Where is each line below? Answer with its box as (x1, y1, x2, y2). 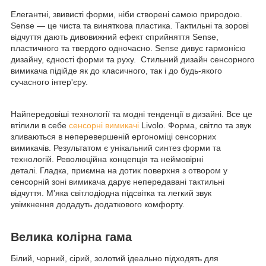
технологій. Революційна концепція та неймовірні (11, 154, 203, 164)
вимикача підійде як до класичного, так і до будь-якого (11, 66, 222, 76)
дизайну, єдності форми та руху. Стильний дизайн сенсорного (11, 55, 255, 65)
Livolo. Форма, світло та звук (139, 121, 251, 131)
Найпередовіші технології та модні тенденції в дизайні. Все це (11, 109, 252, 119)
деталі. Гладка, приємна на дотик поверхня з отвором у (11, 166, 227, 176)
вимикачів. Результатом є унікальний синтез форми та (11, 143, 221, 153)
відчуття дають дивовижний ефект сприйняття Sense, (11, 32, 218, 42)
